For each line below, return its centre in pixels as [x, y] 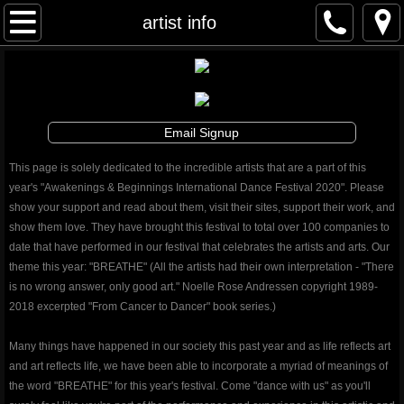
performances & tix [103, 161]
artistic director [108, 298]
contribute [64, 207]
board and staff [109, 390]
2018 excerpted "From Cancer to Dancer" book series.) [142, 307]
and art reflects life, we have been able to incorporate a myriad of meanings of [198, 366]
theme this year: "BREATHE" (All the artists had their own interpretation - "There [202, 267]
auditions [83, 344]
